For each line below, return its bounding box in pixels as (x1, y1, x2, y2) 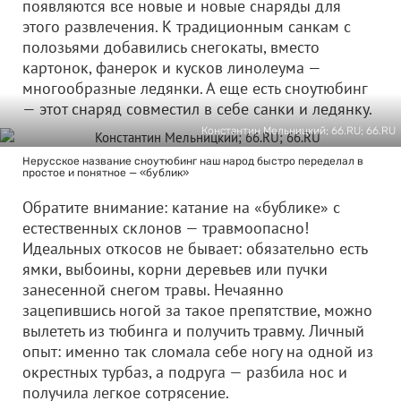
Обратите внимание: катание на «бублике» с (22, 197, 340, 218)
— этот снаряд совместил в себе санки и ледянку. (22, 98, 372, 119)
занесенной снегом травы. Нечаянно (22, 279, 284, 300)
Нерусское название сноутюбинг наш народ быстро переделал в (22, 155, 363, 167)
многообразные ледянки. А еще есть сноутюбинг (22, 78, 367, 98)
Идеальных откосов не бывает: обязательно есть (22, 238, 367, 259)
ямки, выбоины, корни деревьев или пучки (22, 259, 328, 279)
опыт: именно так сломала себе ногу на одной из (22, 341, 373, 362)
